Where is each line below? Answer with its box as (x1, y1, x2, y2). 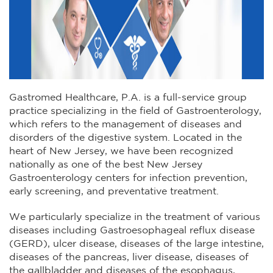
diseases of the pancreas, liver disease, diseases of (9, 253, 249, 262)
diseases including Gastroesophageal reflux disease (9, 226, 255, 235)
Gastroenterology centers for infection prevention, (9, 174, 247, 183)
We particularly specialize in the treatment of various (9, 213, 260, 222)
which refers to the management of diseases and (9, 120, 242, 129)
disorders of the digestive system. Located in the (9, 133, 242, 143)
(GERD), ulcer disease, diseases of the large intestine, (9, 239, 264, 249)
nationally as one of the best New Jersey (9, 160, 202, 169)
